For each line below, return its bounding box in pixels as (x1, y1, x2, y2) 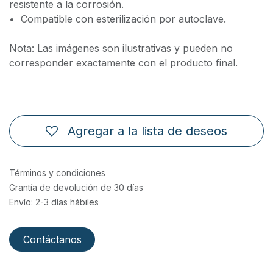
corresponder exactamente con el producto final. (9, 57, 238, 69)
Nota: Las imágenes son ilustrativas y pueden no (9, 42, 233, 55)
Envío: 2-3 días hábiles (9, 196, 99, 207)
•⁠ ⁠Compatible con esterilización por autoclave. (9, 13, 226, 26)
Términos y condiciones (9, 167, 105, 178)
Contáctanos (23, 233, 82, 246)
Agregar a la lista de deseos (68, 123, 227, 138)
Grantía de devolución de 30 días (9, 182, 143, 193)
